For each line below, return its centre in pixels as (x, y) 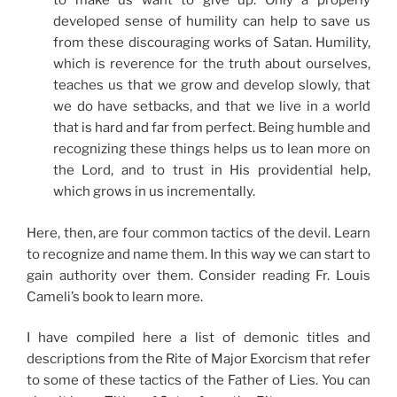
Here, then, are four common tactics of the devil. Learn (198, 233)
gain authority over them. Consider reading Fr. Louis (198, 275)
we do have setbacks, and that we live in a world (212, 107)
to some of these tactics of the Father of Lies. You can (198, 381)
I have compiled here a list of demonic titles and (198, 338)
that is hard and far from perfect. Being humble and (212, 128)
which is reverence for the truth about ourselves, (212, 64)
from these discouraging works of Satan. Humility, (212, 43)
